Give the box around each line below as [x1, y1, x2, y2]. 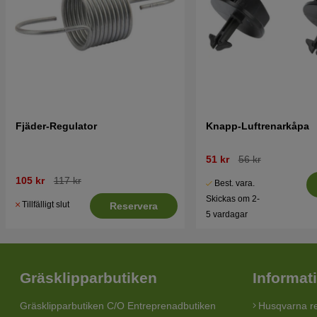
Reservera [110, 200, 158, 212]
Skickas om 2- [205, 193, 260, 204]
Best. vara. [214, 178, 255, 188]
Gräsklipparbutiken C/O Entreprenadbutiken [20, 300, 216, 312]
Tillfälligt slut [22, 199, 69, 209]
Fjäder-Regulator [16, 120, 97, 132]
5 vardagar [205, 209, 248, 219]
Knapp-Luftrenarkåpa [205, 120, 309, 132]
